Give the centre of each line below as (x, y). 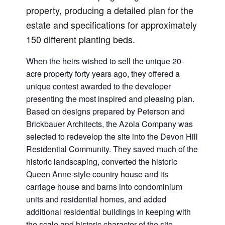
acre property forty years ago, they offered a (103, 73)
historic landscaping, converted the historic (102, 161)
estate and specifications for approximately (111, 24)
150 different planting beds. (81, 39)
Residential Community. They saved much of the (112, 149)
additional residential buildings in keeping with (108, 211)
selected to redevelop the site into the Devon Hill (112, 136)
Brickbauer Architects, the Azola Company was (109, 124)
